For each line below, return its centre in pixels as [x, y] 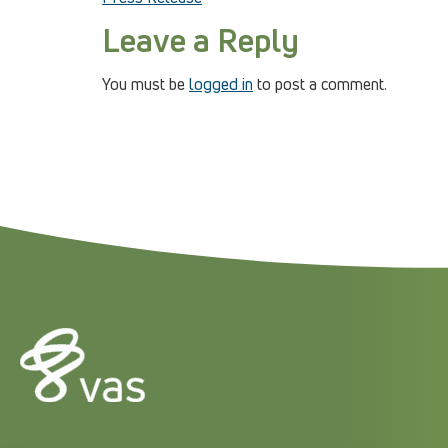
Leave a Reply [200, 39]
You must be [145, 83]
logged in [221, 83]
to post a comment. [320, 83]
